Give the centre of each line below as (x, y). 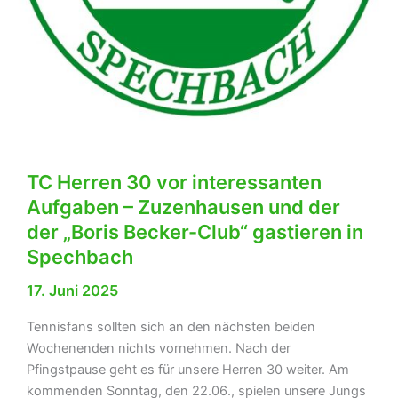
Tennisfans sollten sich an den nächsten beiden (171, 326)
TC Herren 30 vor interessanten (174, 183)
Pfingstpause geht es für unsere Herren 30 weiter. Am (187, 369)
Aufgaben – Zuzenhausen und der (183, 207)
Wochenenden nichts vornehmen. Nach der (158, 348)
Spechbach (80, 257)
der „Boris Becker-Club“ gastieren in (195, 232)
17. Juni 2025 (72, 291)
